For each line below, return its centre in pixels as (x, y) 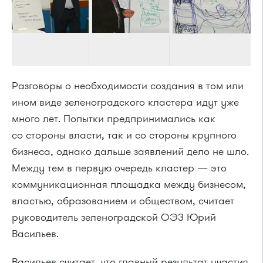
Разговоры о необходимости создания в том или (128, 86)
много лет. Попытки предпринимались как (114, 119)
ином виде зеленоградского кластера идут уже (125, 102)
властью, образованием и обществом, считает (123, 201)
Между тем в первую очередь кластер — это (119, 168)
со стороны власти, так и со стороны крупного (124, 135)
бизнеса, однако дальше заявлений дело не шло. (130, 151)
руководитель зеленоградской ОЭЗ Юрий (114, 217)
